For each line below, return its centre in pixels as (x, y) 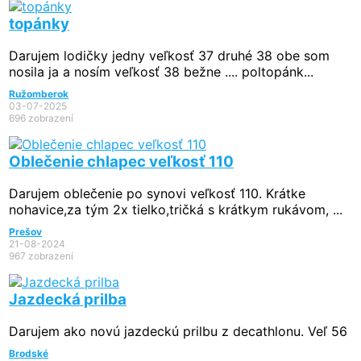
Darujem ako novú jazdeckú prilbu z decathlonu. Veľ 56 (178, 332)
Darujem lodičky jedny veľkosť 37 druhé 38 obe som (169, 56)
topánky (39, 23)
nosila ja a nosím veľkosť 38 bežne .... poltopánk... (161, 72)
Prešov (25, 232)
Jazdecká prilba (68, 299)
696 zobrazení (41, 118)
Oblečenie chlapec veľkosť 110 (121, 161)
